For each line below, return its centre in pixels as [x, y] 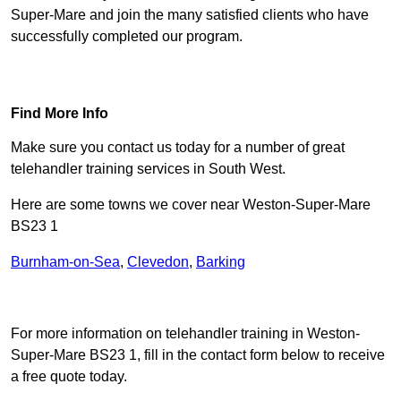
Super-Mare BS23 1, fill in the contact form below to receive [198, 355]
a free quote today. [69, 377]
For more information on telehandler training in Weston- [185, 334]
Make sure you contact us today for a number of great [178, 148]
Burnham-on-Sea [65, 262]
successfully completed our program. [127, 37]
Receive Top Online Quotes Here [200, 298]
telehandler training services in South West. [148, 169]
